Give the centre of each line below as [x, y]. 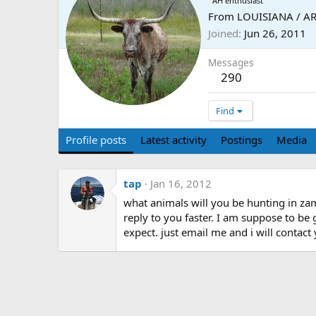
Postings [242, 140]
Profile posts [96, 140]
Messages [231, 63]
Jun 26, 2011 [275, 34]
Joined [223, 34]
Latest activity [174, 140]
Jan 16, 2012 [181, 184]
